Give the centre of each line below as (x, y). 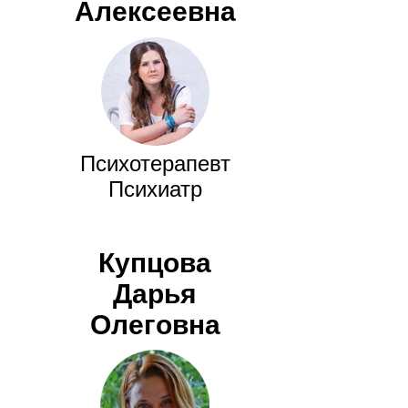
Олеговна (155, 325)
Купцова (155, 263)
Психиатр (155, 189)
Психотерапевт (155, 164)
